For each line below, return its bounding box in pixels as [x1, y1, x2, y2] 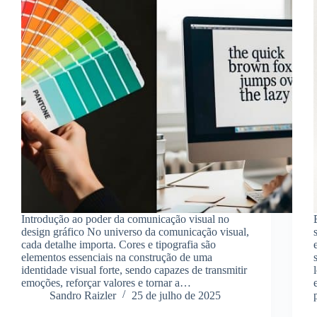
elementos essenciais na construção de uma [21, 250, 212, 263]
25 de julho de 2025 [132, 289, 221, 301]
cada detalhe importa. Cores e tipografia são [21, 238, 216, 250]
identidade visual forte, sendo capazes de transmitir [21, 263, 247, 276]
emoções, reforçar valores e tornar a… [21, 276, 191, 289]
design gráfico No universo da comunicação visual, [21, 225, 249, 238]
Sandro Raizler [50, 289, 116, 301]
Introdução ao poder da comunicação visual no [21, 212, 229, 225]
